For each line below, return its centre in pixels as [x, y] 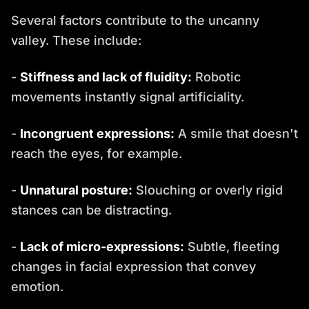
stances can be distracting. [91, 210]
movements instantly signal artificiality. [128, 97]
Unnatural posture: [76, 190]
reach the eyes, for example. [97, 153]
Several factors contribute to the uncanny [135, 20]
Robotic [216, 77]
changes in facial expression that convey [133, 266]
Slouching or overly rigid [208, 190]
